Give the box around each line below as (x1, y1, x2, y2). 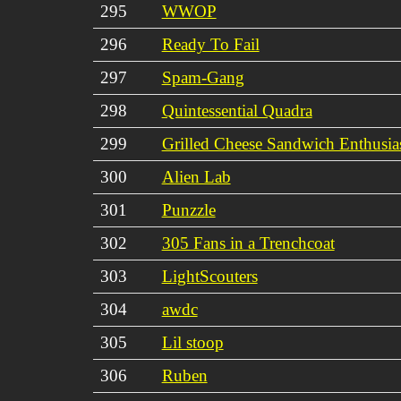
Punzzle (161, 200, 216, 219)
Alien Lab (161, 166, 231, 186)
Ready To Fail (161, 34, 260, 54)
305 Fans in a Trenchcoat (161, 233, 335, 252)
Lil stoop (161, 332, 224, 352)
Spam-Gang (161, 67, 244, 87)
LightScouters (161, 266, 258, 286)
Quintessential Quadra (161, 100, 312, 120)
